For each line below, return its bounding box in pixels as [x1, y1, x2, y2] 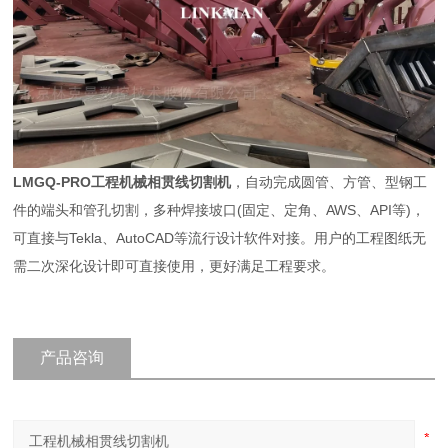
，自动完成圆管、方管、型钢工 [231, 173, 428, 190]
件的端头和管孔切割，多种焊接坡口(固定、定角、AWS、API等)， [13, 201, 426, 218]
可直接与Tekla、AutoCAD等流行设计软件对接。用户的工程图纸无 [13, 229, 427, 246]
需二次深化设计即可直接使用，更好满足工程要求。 [13, 257, 336, 274]
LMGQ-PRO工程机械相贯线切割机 [13, 173, 232, 190]
